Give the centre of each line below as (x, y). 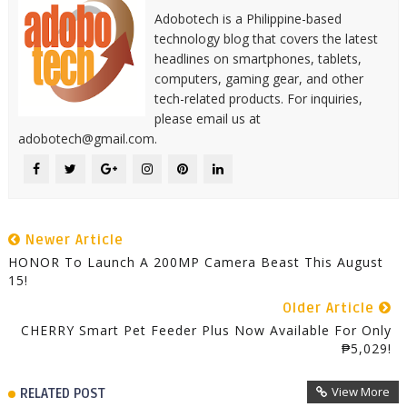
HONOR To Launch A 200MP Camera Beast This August (195, 263)
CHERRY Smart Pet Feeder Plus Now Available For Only (207, 331)
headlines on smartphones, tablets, (258, 59)
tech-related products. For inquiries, (258, 99)
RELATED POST (62, 394)
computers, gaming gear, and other (258, 79)
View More (361, 392)
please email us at (207, 119)
